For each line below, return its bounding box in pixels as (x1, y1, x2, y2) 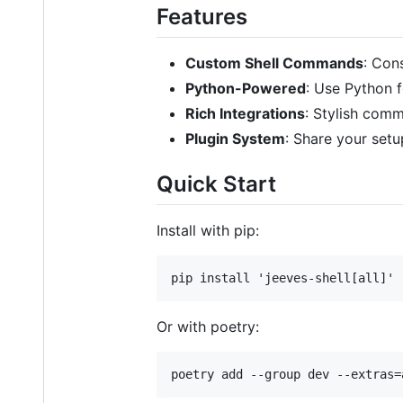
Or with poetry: (157, 317, 259, 336)
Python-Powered (185, 78, 306, 97)
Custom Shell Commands (185, 53, 363, 72)
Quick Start (157, 170, 276, 197)
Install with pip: (157, 220, 259, 239)
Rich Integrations (185, 103, 305, 122)
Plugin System (185, 129, 285, 148)
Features (157, 3, 247, 30)
